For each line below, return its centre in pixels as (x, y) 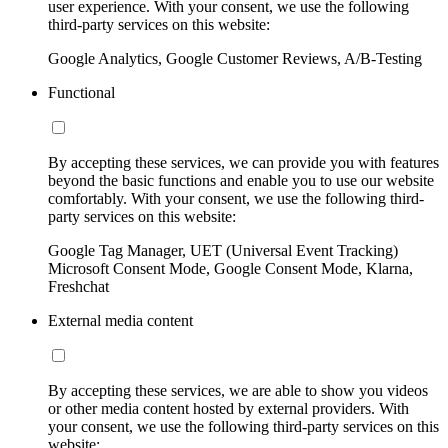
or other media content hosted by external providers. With (228, 408)
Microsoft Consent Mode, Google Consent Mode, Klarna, (230, 268)
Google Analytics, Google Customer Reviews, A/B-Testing (235, 58)
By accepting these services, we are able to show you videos (238, 390)
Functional (81, 92)
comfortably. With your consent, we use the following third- (236, 198)
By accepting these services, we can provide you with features (243, 162)
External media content (120, 320)
